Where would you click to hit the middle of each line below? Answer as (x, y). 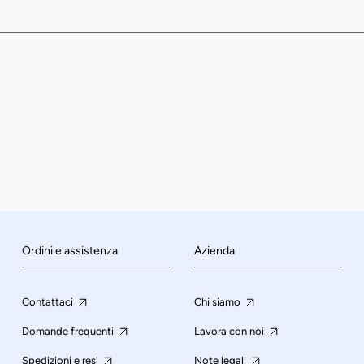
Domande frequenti (69, 331)
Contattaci (48, 302)
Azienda (214, 251)
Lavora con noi (230, 331)
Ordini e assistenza (69, 251)
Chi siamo (218, 302)
